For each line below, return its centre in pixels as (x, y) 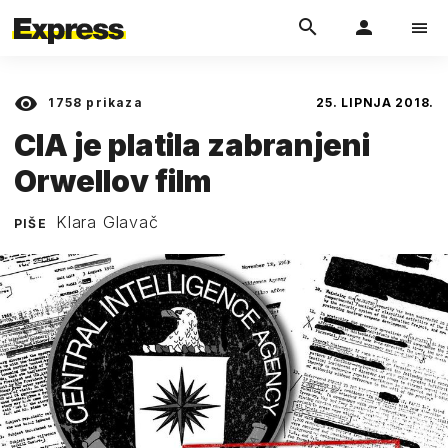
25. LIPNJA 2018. (375, 102)
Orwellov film (112, 180)
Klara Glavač (107, 221)
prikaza (112, 102)
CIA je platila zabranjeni (192, 144)
